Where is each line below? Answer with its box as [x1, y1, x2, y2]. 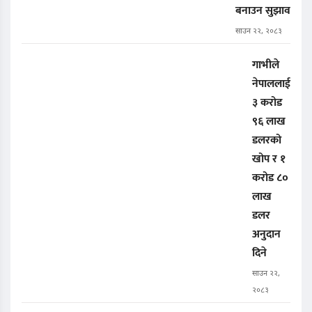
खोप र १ [252, 150, 286, 169]
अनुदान [252, 225, 281, 244]
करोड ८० [252, 169, 288, 188]
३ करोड [252, 93, 282, 113]
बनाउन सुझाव [235, 1, 290, 21]
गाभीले [252, 56, 279, 75]
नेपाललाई [252, 75, 290, 94]
